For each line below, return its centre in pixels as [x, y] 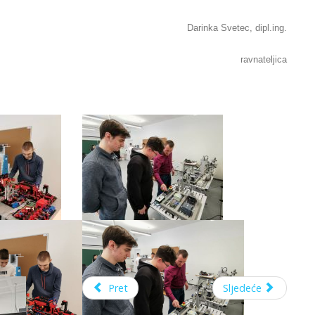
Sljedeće [242, 288]
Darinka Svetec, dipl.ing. [237, 27]
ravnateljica [264, 59]
